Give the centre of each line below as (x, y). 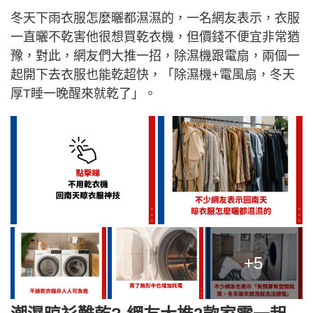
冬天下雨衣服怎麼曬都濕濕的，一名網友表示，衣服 (155, 18)
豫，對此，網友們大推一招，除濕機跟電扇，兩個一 (155, 56)
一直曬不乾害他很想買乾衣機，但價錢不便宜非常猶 (155, 37)
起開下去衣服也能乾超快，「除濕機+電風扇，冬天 (153, 75)
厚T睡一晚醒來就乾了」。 (83, 94)
